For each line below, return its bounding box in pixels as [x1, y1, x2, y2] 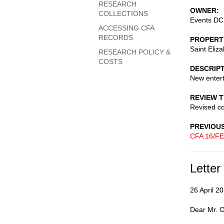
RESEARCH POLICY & [98, 48, 170, 56]
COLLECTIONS [98, 9, 148, 17]
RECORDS [98, 33, 133, 41]
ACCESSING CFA [98, 24, 154, 32]
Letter [190, 161, 220, 175]
